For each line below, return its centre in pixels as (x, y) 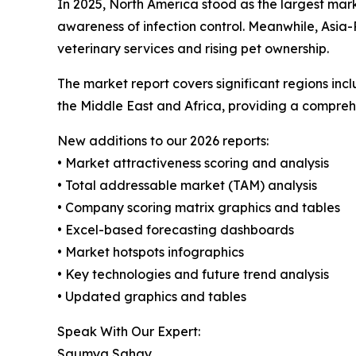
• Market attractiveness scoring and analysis (193, 163)
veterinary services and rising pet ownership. (193, 49)
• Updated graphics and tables (152, 297)
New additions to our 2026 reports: (163, 141)
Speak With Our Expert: (129, 332)
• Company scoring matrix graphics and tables (199, 208)
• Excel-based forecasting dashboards (176, 230)
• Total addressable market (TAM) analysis (187, 186)
